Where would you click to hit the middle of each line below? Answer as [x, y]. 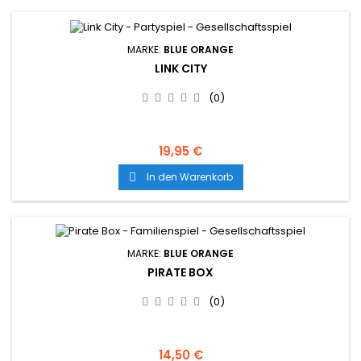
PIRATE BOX [180, 273]
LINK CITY [180, 68]
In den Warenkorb [189, 176]
